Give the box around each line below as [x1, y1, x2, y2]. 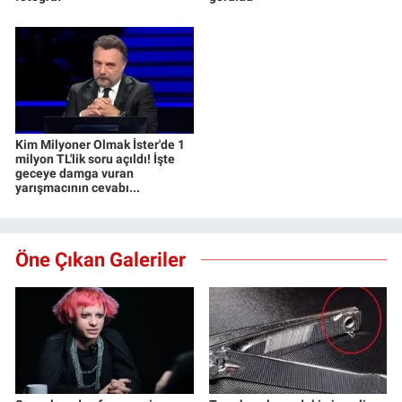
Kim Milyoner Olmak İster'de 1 [15, 137, 185, 153]
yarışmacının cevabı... [15, 180, 140, 196]
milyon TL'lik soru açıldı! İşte [15, 152, 175, 167]
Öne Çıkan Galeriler [15, 248, 186, 271]
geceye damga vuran [15, 166, 134, 181]
